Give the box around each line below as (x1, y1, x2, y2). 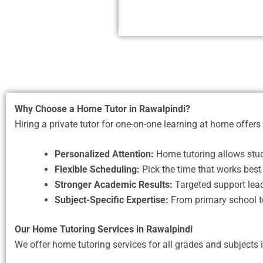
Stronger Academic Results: (55, 179, 173, 191)
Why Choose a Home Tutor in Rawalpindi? (15, 103, 190, 114)
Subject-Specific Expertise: (55, 194, 168, 206)
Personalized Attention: (55, 149, 154, 160)
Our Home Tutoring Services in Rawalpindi (15, 224, 193, 235)
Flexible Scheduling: (55, 164, 140, 176)
